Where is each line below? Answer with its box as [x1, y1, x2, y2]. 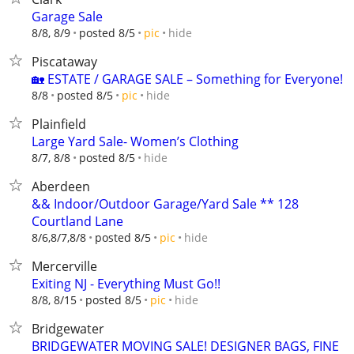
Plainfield [32, 115, 86, 133]
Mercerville [32, 258, 97, 275]
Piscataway [32, 53, 97, 70]
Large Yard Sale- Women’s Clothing [32, 133, 239, 150]
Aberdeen [32, 178, 90, 195]
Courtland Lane [32, 213, 123, 230]
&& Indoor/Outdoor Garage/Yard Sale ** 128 [32, 195, 299, 213]
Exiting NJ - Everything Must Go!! [32, 275, 220, 292]
